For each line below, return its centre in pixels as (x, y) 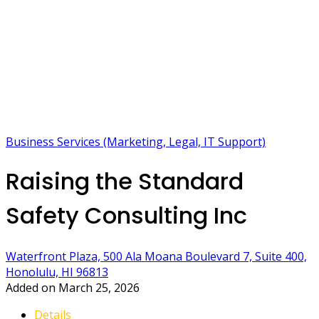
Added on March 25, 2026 (73, 287)
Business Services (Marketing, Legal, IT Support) (136, 142)
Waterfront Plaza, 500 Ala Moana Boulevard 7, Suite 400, (156, 256)
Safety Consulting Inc (126, 216)
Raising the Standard (125, 182)
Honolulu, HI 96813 (57, 272)
